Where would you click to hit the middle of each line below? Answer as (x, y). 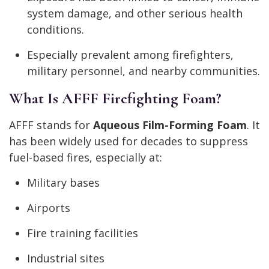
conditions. (56, 30)
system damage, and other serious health (135, 14)
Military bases (63, 183)
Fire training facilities (83, 233)
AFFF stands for (51, 125)
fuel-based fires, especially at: (86, 158)
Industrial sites (66, 258)
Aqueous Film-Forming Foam (170, 125)
